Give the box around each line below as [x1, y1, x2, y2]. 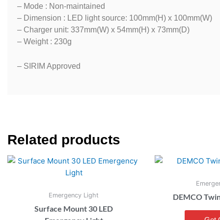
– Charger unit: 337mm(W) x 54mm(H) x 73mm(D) [17, 26, 190, 34]
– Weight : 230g [17, 37, 72, 46]
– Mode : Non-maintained [17, 2, 105, 11]
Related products [7, 132, 120, 147]
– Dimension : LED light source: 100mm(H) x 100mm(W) [17, 14, 212, 23]
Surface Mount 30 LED [34, 203, 113, 213]
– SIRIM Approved [17, 62, 81, 71]
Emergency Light [49, 192, 99, 199]
